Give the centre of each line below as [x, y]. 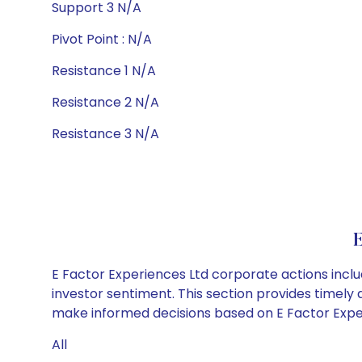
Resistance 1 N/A [104, 71]
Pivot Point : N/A [102, 39]
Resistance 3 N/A [105, 134]
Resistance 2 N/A [105, 102]
